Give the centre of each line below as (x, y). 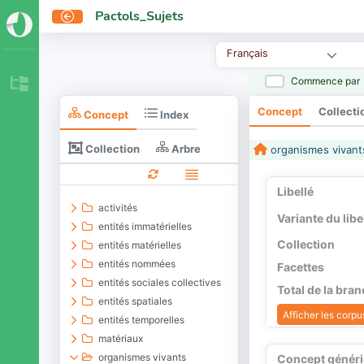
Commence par (325, 80)
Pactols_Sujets (139, 16)
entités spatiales (136, 301)
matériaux (121, 338)
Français (248, 54)
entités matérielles (140, 245)
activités (118, 208)
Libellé (295, 191)
